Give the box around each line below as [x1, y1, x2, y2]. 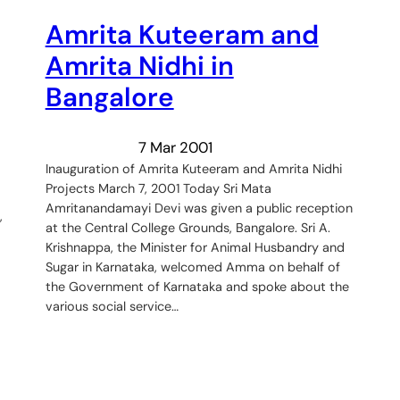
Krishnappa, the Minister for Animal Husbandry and [45, 238, 345, 255]
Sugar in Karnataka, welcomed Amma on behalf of [45, 258, 340, 275]
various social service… [45, 297, 179, 314]
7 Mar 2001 [137, 137, 212, 157]
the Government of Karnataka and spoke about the [45, 278, 349, 295]
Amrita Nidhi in [45, 49, 234, 84]
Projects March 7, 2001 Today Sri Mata [45, 179, 271, 196]
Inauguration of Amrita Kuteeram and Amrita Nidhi [45, 160, 342, 177]
